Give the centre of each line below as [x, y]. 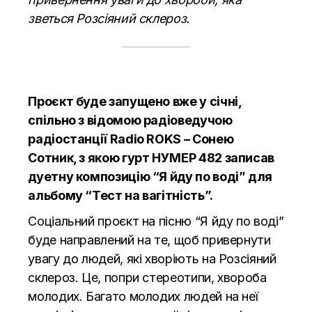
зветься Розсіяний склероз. [109, 18]
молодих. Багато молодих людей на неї [143, 296]
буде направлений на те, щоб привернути [149, 240]
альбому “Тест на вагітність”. [120, 195]
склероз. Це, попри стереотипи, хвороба [147, 277]
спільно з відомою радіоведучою [130, 120]
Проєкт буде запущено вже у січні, [135, 101]
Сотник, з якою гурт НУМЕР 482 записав [151, 157]
